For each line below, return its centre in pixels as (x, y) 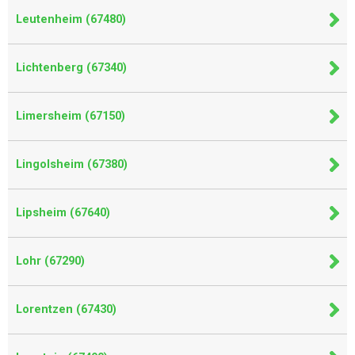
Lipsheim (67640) (63, 213)
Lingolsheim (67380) (72, 164)
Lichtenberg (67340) (71, 68)
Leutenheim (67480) (71, 19)
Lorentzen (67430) (66, 309)
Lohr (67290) (50, 261)
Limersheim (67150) (71, 116)
